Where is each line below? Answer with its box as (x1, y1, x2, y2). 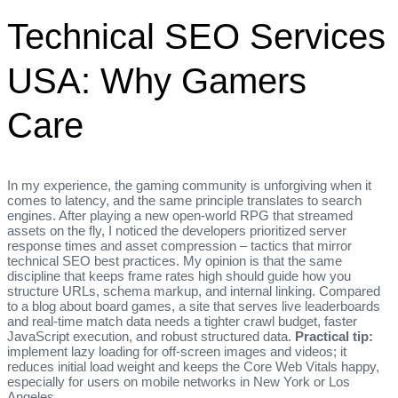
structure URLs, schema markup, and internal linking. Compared (7, 283, 380, 298)
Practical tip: (295, 328, 373, 344)
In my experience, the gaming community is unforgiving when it (7, 177, 371, 193)
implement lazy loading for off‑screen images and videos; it (7, 343, 346, 359)
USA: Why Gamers (7, 61, 306, 101)
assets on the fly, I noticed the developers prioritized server (7, 222, 346, 238)
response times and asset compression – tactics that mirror (7, 237, 352, 253)
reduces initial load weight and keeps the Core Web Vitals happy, (7, 358, 379, 374)
